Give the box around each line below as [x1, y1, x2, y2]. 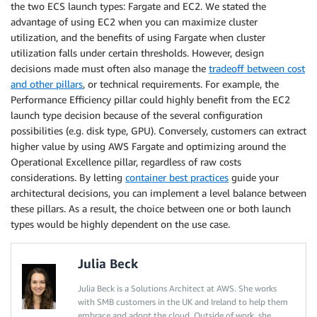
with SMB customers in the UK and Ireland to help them [78, 296, 288, 307]
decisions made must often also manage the [11, 62, 209, 74]
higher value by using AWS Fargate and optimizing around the [11, 139, 286, 152]
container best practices [125, 171, 229, 183]
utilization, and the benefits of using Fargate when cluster [11, 30, 265, 43]
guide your [229, 171, 279, 183]
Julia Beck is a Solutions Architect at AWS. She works [78, 282, 277, 294]
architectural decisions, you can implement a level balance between [11, 186, 306, 199]
